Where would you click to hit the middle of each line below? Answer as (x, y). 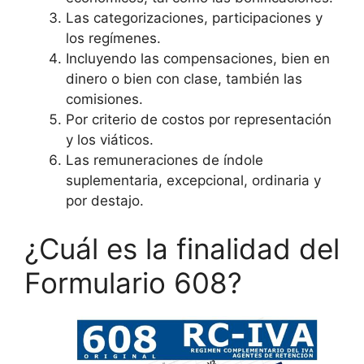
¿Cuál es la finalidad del (182, 249)
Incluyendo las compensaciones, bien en (198, 58)
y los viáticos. (110, 139)
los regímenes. (113, 38)
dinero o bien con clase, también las (184, 78)
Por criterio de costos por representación (199, 119)
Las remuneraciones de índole (165, 160)
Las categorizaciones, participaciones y (194, 17)
